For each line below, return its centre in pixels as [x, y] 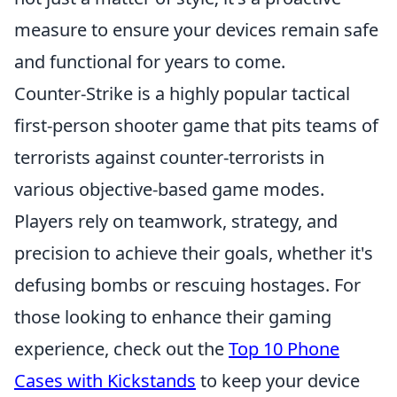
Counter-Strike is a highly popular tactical [182, 93]
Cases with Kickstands [105, 381]
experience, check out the [121, 349]
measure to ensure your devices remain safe [196, 30]
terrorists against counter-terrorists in [169, 157]
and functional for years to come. [150, 62]
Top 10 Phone [284, 349]
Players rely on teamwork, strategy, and [176, 221]
